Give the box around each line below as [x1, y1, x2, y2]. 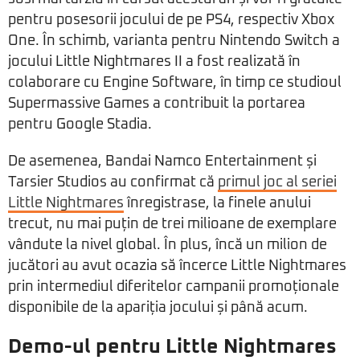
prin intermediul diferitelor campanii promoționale [8, 280, 339, 295]
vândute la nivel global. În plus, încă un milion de [8, 238, 327, 253]
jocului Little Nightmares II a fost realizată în [8, 55, 301, 70]
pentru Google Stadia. [8, 117, 152, 133]
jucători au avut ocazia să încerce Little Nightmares [8, 259, 346, 274]
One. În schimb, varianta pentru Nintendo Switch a [8, 34, 340, 49]
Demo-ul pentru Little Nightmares [8, 337, 337, 358]
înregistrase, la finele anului [124, 196, 311, 211]
